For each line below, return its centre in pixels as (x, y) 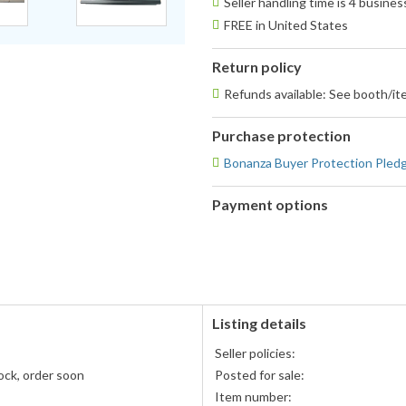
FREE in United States (286, 25)
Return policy (257, 67)
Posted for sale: (260, 375)
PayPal (230, 231)
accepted (238, 249)
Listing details (259, 324)
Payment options (270, 205)
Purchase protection (281, 136)
